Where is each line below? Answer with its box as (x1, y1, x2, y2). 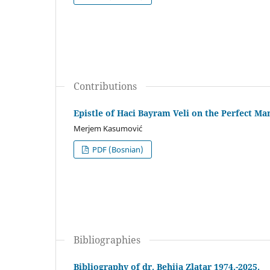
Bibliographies (74, 233, 140, 246)
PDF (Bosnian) (90, 143, 144, 155)
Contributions (74, 79, 137, 93)
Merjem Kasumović (74, 122, 142, 134)
